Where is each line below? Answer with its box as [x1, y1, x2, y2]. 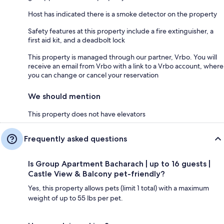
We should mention [28, 91, 100, 101]
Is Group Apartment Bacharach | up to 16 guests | [28, 159, 210, 168]
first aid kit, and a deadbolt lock [28, 35, 125, 44]
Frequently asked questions [24, 134, 127, 143]
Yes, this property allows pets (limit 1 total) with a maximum [28, 183, 209, 192]
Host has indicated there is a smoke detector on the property [28, 9, 217, 18]
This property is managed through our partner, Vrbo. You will [28, 52, 217, 61]
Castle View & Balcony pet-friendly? [28, 169, 165, 178]
